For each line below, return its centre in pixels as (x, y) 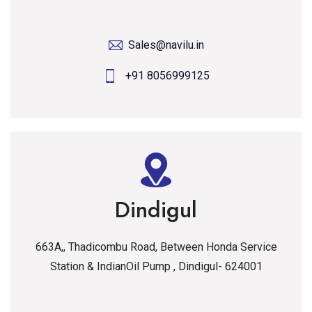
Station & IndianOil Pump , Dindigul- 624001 (156, 266)
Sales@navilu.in (166, 45)
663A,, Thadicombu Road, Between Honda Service (156, 247)
